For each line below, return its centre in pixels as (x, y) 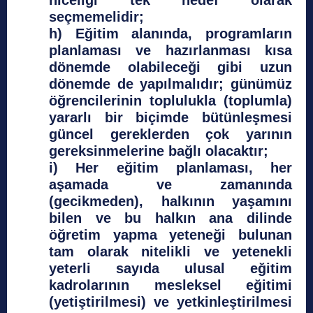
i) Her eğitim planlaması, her (170, 168)
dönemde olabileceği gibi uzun (170, 67)
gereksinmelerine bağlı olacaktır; (159, 151)
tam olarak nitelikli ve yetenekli (170, 252)
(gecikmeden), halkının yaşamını (170, 202)
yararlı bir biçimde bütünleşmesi (170, 118)
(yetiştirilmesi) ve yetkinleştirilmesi (170, 302)
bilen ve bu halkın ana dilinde (170, 218)
